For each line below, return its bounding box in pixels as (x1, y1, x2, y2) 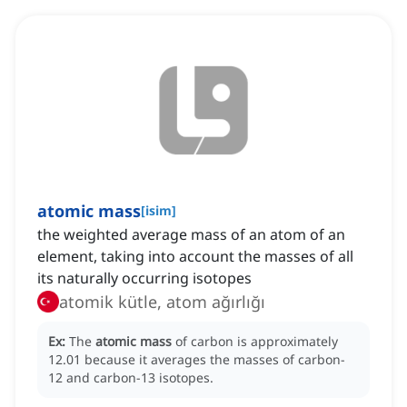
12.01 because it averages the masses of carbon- (48, 351, 345, 369)
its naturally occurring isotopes (37, 268, 252, 289)
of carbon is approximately (175, 333, 338, 351)
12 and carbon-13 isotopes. (48, 369, 213, 387)
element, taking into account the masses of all (37, 246, 353, 267)
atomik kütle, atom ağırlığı (59, 291, 265, 313)
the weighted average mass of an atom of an (37, 224, 345, 245)
